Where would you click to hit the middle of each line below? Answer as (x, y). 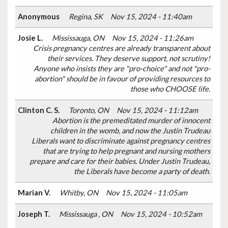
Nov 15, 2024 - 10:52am (161, 214)
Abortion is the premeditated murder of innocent (131, 120)
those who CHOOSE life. (170, 89)
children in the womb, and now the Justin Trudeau (130, 130)
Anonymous (39, 16)
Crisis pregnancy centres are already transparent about (122, 48)
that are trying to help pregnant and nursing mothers (126, 151)
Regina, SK (86, 16)
